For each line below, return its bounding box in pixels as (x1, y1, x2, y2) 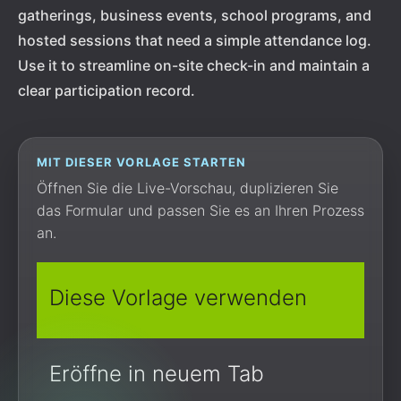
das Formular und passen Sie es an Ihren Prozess (37, 201, 364, 219)
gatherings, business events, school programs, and (18, 6, 371, 24)
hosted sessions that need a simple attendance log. (18, 31, 371, 49)
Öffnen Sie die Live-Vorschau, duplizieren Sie (37, 179, 338, 197)
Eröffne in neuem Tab (49, 361, 264, 387)
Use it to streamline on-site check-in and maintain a (18, 56, 370, 74)
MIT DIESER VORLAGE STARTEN (37, 155, 247, 169)
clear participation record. (18, 81, 195, 99)
